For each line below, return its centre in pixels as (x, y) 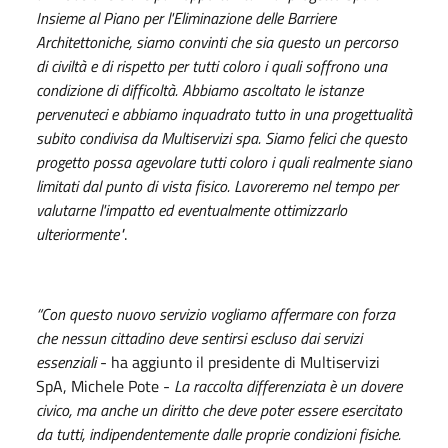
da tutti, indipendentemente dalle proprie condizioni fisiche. (218, 433)
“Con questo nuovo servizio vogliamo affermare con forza (215, 313)
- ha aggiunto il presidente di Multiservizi (238, 361)
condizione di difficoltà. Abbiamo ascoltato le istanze (199, 89)
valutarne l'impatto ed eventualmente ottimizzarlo (191, 209)
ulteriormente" (80, 233)
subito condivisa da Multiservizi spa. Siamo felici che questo (221, 137)
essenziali (66, 361)
